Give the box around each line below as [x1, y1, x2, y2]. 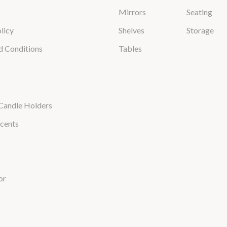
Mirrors [118, 7, 146, 17]
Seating [186, 7, 213, 17]
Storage [186, 25, 214, 35]
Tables [118, 44, 142, 53]
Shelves [118, 25, 144, 35]
